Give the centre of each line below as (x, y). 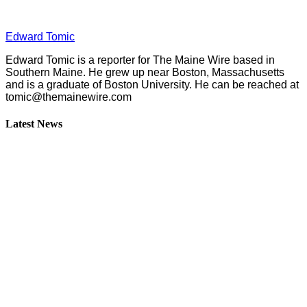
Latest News (34, 124)
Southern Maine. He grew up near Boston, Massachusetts (145, 73)
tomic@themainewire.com (69, 97)
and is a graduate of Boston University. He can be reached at (152, 85)
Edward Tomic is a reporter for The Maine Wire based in (140, 60)
